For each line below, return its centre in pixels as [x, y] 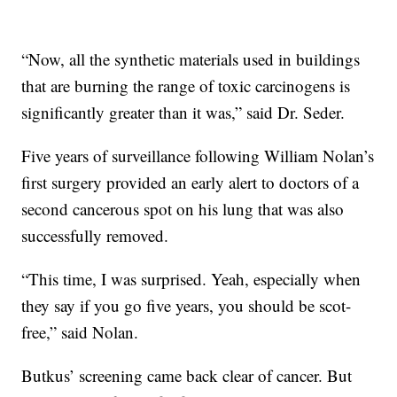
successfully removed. [95, 235]
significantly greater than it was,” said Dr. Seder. [183, 112]
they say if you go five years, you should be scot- [187, 305]
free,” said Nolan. [80, 331]
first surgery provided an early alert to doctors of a [191, 182]
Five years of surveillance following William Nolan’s [198, 155]
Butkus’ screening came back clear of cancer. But [187, 375]
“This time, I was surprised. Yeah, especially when [191, 278]
